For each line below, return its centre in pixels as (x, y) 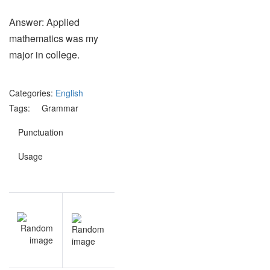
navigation (50, 224)
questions (143, 253)
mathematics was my (54, 38)
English (69, 93)
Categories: (31, 93)
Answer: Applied (44, 22)
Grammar (60, 108)
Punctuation (41, 132)
